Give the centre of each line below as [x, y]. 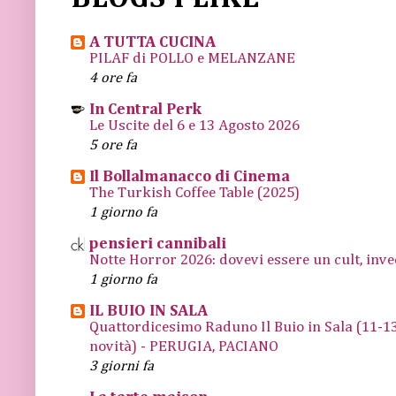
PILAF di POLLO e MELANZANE [192, 58]
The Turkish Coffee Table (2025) [194, 193]
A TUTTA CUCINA [152, 42]
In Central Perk [145, 109]
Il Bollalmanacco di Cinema [190, 176]
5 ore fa [113, 145]
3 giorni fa [122, 366]
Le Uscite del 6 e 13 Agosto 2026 [194, 126]
